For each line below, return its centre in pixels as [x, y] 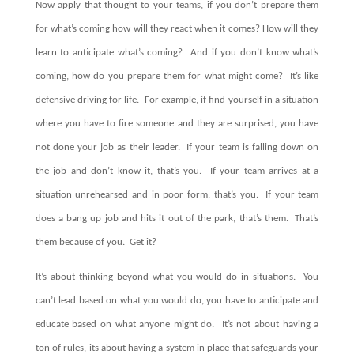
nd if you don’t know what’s [258, 53]
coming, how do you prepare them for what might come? [159, 77]
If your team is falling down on [253, 148]
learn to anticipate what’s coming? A [116, 53]
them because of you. [80, 243]
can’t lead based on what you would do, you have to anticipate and [177, 300]
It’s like [304, 77]
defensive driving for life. [87, 100]
